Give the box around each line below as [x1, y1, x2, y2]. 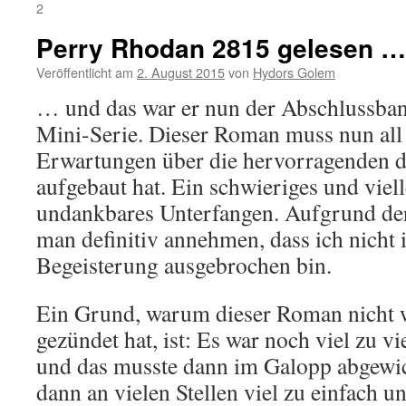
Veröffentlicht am [36, 63, 133, 82]
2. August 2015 [137, 63, 225, 82]
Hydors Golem [253, 63, 335, 82]
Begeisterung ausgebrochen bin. [36, 249, 332, 280]
